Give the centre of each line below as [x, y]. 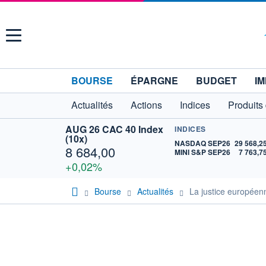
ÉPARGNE [154, 80]
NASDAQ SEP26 [203, 143]
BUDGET [216, 80]
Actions [146, 105]
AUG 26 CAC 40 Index [114, 129]
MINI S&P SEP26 [203, 152]
